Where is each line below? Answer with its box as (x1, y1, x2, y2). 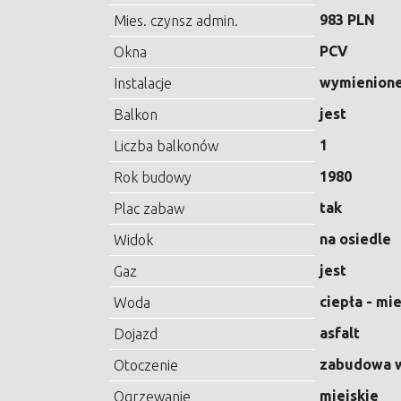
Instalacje (114, 75, 172, 92)
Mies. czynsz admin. (114, 13, 238, 30)
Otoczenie (114, 357, 178, 374)
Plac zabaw (114, 200, 184, 218)
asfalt (320, 325, 360, 342)
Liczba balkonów (114, 138, 218, 155)
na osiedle (320, 231, 391, 248)
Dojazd (114, 326, 158, 343)
